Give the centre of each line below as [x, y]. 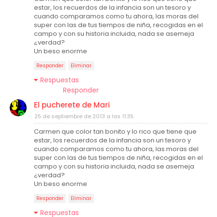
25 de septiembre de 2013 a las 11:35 [84, 116]
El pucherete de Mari [72, 105]
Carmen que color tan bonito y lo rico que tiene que [115, 132]
